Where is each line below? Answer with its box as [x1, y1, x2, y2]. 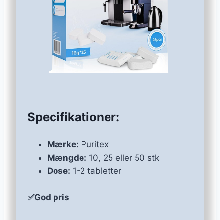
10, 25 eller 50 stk [86, 152, 159, 163]
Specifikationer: [27, 110, 119, 124]
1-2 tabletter [70, 165, 121, 176]
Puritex [79, 139, 109, 149]
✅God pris [27, 192, 69, 202]
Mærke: [47, 139, 79, 149]
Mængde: [47, 152, 86, 163]
